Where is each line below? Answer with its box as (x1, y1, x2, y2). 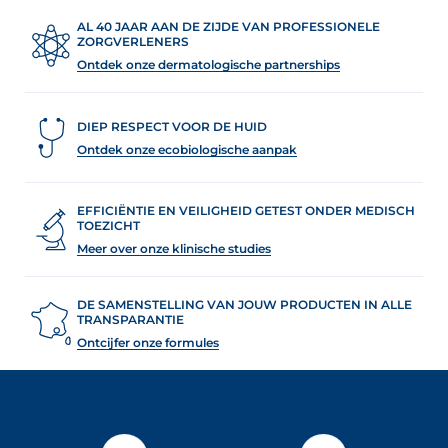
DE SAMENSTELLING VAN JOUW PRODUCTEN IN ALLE (77, 297, 412, 313)
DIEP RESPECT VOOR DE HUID (77, 118, 267, 134)
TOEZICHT (77, 218, 140, 234)
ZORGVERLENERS (77, 34, 189, 50)
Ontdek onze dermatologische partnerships (77, 57, 340, 73)
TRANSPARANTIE (77, 312, 184, 328)
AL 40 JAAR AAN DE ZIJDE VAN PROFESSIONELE (77, 19, 380, 35)
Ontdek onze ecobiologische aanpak (77, 141, 297, 157)
